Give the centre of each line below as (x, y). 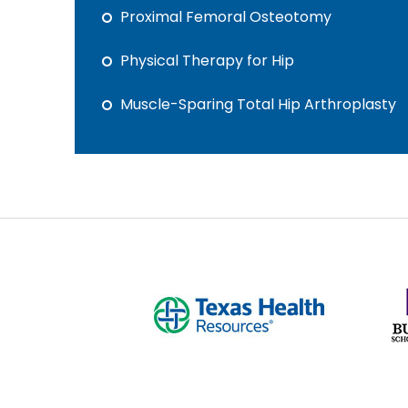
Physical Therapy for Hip (207, 61)
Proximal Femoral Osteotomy (226, 17)
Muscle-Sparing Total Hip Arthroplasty (258, 104)
